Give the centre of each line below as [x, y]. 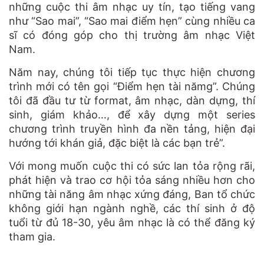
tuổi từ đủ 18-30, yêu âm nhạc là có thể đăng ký [132, 222]
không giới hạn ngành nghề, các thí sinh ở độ [132, 208]
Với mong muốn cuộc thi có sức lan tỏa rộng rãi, [132, 166]
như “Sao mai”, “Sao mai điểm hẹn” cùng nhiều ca [132, 21]
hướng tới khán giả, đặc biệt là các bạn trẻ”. [117, 143]
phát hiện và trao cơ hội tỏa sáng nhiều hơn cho [132, 180]
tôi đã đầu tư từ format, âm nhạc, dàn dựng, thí [132, 100]
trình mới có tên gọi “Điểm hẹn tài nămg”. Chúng [132, 86]
